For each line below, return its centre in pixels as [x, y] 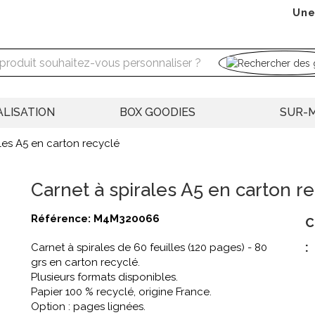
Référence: [62, 219]
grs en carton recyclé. [85, 263]
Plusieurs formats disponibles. [104, 277]
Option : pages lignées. [88, 307]
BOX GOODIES [157, 112]
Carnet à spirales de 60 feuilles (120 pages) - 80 [149, 248]
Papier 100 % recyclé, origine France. [121, 292]
